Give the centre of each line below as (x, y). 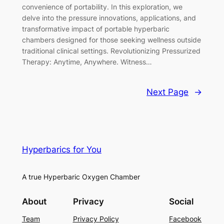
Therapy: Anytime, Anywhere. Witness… (87, 62)
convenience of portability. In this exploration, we (102, 7)
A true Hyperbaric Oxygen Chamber (81, 176)
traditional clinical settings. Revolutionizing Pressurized (111, 51)
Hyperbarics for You (61, 149)
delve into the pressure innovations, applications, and (109, 18)
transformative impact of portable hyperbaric (95, 29)
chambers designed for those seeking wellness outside (111, 40)
